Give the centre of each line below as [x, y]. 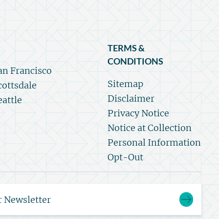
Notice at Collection [150, 128]
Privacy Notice [138, 113]
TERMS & [126, 48]
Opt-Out [125, 157]
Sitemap [125, 84]
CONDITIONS [135, 61]
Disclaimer [131, 99]
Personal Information [154, 143]
